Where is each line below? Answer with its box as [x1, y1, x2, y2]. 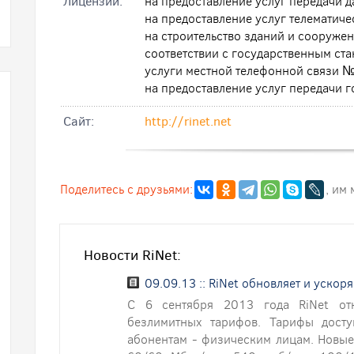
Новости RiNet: [84, 246, 181, 265]
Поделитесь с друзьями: [60, 181, 193, 198]
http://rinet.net [145, 113, 232, 130]
